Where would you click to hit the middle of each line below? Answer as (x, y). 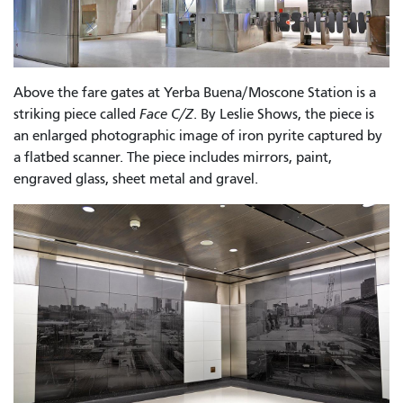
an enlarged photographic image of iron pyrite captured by (198, 136)
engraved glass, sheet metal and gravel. (136, 179)
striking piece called (76, 115)
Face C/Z (166, 115)
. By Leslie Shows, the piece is (284, 115)
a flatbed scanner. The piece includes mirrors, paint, (173, 158)
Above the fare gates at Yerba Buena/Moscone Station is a (195, 93)
